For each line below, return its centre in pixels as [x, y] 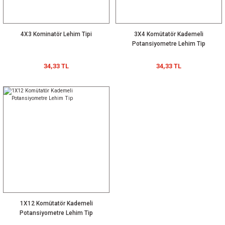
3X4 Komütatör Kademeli [169, 34]
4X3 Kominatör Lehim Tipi [56, 34]
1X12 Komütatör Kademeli [56, 203]
